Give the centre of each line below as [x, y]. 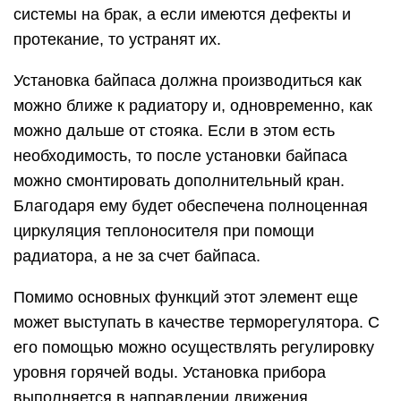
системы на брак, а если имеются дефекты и [182, 15]
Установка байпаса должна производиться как [188, 81]
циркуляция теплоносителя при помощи [164, 231]
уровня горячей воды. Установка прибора [170, 373]
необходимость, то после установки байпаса [180, 156]
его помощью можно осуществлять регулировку [194, 348]
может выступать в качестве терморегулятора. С [196, 323]
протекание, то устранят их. [117, 40]
